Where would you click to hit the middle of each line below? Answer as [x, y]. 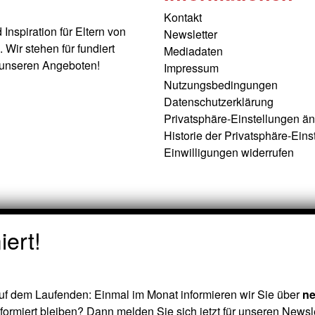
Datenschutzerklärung [218, 102]
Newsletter [190, 34]
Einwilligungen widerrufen [229, 153]
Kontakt [182, 18]
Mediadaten [193, 51]
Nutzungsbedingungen [220, 85]
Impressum [191, 68]
